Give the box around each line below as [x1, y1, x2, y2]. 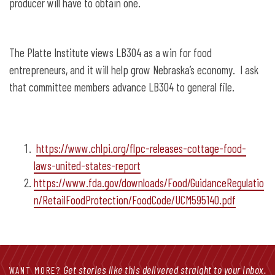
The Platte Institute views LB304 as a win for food [9, 45, 212, 60]
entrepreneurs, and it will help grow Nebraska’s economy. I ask [9, 62, 258, 77]
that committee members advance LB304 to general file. [9, 79, 234, 94]
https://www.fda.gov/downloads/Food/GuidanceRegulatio [34, 175, 264, 190]
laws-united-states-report [34, 158, 141, 172]
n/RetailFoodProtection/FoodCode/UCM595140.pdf [34, 192, 236, 207]
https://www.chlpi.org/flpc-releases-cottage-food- [36, 141, 246, 155]
